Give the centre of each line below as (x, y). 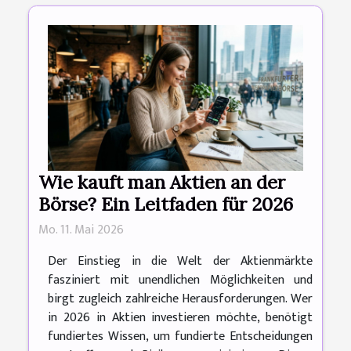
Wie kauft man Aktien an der (162, 182)
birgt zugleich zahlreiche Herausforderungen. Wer (180, 299)
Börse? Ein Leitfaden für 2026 (166, 204)
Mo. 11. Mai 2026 (81, 230)
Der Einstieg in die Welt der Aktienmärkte (180, 262)
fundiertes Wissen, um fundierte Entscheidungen (180, 337)
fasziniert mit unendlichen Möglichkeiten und (180, 280)
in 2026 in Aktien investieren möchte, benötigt (180, 318)
